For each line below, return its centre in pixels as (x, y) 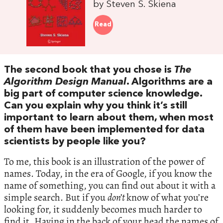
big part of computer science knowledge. (103, 94)
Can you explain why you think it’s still (96, 106)
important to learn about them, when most (109, 118)
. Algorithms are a (169, 82)
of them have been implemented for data (104, 130)
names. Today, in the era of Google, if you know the (108, 174)
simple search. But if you (56, 198)
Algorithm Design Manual (65, 82)
